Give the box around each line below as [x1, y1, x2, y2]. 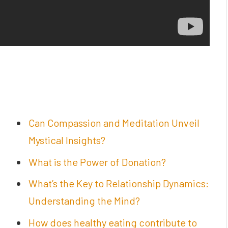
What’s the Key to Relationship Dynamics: [28, 177, 209, 190]
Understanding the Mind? [28, 194, 140, 207]
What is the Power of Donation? [28, 155, 166, 168]
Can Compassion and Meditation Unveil [28, 116, 199, 129]
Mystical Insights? [28, 133, 105, 146]
